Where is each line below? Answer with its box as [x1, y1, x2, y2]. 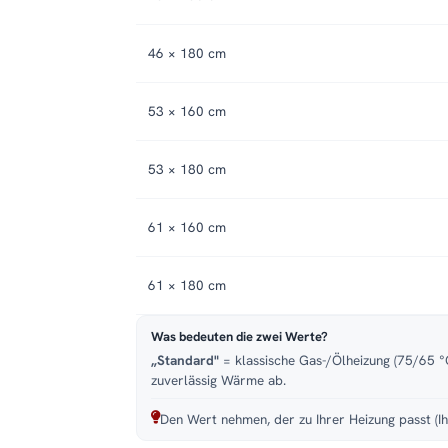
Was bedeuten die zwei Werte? [151, 328, 328, 346]
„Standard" [151, 351, 219, 370]
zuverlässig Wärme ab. [151, 371, 286, 390]
